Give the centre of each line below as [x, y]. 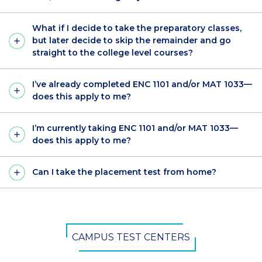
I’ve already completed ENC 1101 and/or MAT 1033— [142, 85]
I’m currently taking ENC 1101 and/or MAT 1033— [135, 128]
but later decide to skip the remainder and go [132, 41]
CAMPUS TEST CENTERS [131, 237]
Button [28, 242]
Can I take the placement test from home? [124, 172]
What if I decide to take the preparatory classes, [137, 28]
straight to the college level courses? [113, 53]
